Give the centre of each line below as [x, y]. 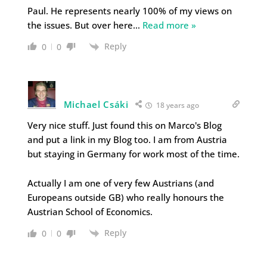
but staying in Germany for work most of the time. [133, 154]
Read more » [169, 25]
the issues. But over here [80, 25]
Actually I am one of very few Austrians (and [120, 183]
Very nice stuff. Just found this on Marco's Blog [124, 125]
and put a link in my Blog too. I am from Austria [127, 139]
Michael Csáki [96, 104]
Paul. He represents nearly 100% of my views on [129, 10]
